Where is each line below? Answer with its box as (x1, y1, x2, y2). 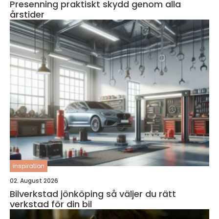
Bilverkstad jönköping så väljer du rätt (10, 187, 106, 200)
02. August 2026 (10, 176, 58, 185)
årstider (10, 8, 44, 21)
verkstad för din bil (10, 197, 92, 210)
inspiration (13, 161, 44, 170)
